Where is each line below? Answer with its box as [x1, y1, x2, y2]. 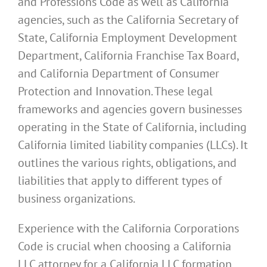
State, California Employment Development [18, 30, 237, 46]
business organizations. [18, 191, 135, 207]
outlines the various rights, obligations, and [18, 155, 237, 171]
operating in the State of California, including [18, 119, 247, 135]
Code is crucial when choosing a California [18, 238, 231, 254]
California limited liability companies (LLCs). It [18, 137, 248, 153]
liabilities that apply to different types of [18, 173, 222, 189]
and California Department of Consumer [18, 66, 219, 82]
